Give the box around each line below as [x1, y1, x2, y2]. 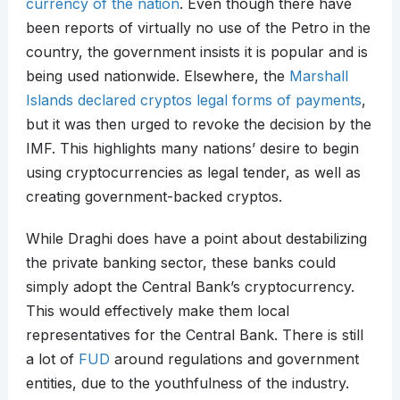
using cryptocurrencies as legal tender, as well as [25, 163, 361, 182]
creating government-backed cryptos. [25, 187, 282, 206]
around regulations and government [109, 350, 359, 369]
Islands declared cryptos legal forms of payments [25, 91, 362, 110]
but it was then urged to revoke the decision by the [25, 115, 371, 134]
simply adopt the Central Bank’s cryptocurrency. [25, 278, 354, 296]
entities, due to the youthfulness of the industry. [25, 374, 349, 393]
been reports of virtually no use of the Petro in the [25, 19, 371, 37]
